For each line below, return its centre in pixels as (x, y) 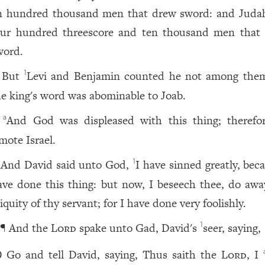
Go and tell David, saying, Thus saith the (114, 255)
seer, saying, (232, 228)
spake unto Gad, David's (138, 228)
